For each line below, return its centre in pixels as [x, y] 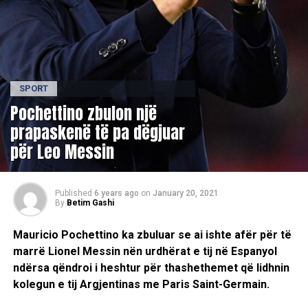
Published [73, 194]
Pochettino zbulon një [84, 114]
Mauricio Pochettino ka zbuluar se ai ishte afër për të [152, 235]
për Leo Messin [62, 152]
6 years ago [116, 194]
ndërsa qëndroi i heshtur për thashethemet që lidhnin [151, 268]
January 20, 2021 [185, 194]
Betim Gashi [90, 203]
